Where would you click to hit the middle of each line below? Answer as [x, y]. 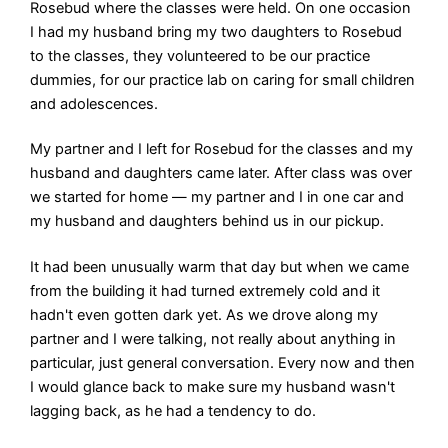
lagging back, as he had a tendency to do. [173, 411]
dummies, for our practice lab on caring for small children [223, 79]
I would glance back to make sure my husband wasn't [213, 387]
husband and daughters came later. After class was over [221, 173]
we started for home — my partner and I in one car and [217, 197]
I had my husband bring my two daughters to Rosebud [216, 31]
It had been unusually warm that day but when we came [220, 267]
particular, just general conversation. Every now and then [223, 363]
